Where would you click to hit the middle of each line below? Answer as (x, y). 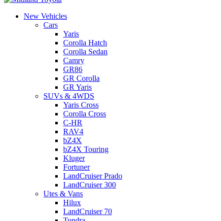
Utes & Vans (63, 194)
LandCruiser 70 (88, 211)
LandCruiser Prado (93, 176)
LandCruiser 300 (90, 185)
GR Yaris (77, 87)
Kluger (74, 158)
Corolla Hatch (85, 43)
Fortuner (76, 167)
